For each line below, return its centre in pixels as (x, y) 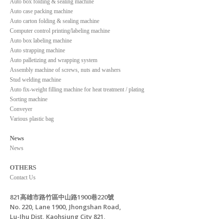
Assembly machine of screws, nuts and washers (65, 70)
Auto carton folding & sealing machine (55, 21)
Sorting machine (29, 99)
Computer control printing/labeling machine (60, 31)
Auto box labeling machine (41, 40)
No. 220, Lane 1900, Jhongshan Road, (66, 207)
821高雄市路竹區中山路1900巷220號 (62, 197)
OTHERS (23, 167)
